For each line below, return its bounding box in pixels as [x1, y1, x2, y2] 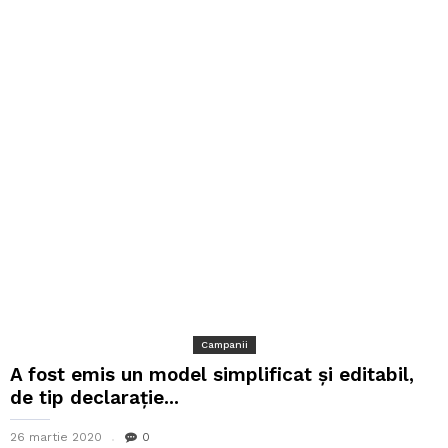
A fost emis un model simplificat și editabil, [10, 362, 414, 386]
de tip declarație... [10, 385, 179, 409]
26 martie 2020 [10, 429, 102, 444]
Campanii [200, 338, 248, 350]
